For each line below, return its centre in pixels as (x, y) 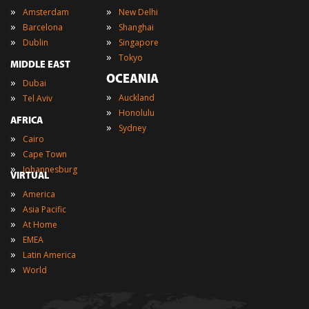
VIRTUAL (30, 176)
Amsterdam (46, 12)
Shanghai (137, 27)
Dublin (36, 42)
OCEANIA (133, 79)
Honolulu (137, 112)
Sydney (133, 128)
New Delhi (139, 12)
